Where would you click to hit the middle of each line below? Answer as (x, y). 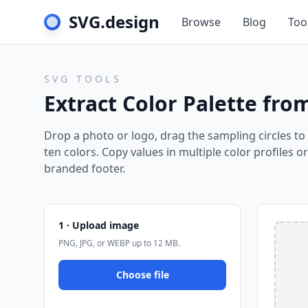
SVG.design (114, 22)
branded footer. (85, 168)
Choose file (142, 275)
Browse (201, 22)
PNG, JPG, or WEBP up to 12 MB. (119, 243)
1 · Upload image (99, 225)
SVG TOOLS (83, 79)
